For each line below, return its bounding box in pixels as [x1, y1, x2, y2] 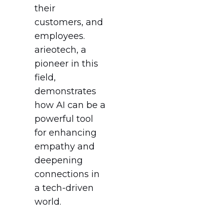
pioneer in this [35, 58, 98, 70]
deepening [35, 155, 83, 166]
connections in [35, 169, 100, 180]
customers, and [35, 17, 103, 28]
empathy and [35, 141, 95, 152]
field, [35, 72, 56, 83]
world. [35, 196, 61, 208]
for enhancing [35, 127, 97, 139]
